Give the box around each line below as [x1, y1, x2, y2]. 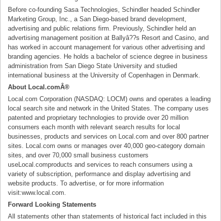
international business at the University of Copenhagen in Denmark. [8, 71, 201, 79]
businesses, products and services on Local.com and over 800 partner [8, 133, 209, 141]
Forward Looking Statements [8, 201, 97, 209]
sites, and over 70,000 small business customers [8, 151, 149, 159]
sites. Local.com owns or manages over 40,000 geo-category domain [8, 142, 205, 150]
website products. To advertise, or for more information [8, 180, 164, 187]
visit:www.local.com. [8, 189, 67, 197]
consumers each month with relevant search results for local [8, 123, 181, 131]
